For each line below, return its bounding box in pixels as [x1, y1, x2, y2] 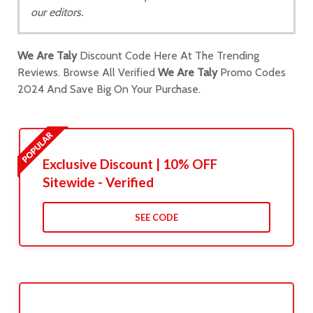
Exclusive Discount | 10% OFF [42, 156, 217, 173]
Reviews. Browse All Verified [17, 66, 158, 80]
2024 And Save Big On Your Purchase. [17, 82, 201, 96]
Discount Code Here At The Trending [77, 49, 259, 63]
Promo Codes [217, 66, 286, 80]
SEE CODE [134, 212, 178, 224]
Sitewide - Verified [42, 174, 154, 191]
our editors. [31, 6, 83, 19]
